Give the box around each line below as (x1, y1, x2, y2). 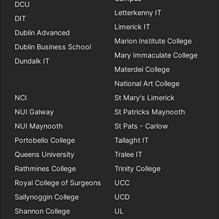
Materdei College (114, 65, 170, 73)
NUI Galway (15, 108, 54, 116)
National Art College (114, 79, 179, 88)
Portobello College (15, 136, 75, 144)
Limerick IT (114, 22, 150, 31)
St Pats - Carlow (114, 122, 168, 130)
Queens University (15, 150, 74, 158)
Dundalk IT (15, 57, 49, 65)
